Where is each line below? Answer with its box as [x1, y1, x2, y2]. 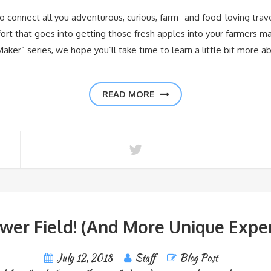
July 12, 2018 [56, 250, 113, 265]
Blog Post [180, 250, 218, 265]
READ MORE [102, 88, 154, 100]
